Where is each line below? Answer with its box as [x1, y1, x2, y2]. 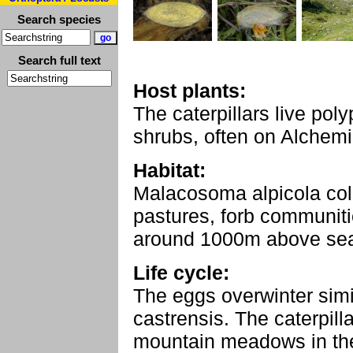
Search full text [17, 54, 101, 67]
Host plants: [133, 80, 246, 102]
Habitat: [133, 159, 206, 181]
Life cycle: [133, 262, 229, 284]
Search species [17, 13, 101, 26]
